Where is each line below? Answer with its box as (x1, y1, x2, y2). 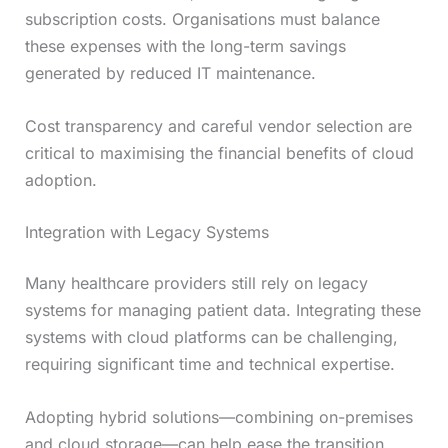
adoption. (24, 169, 97, 190)
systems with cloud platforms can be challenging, (24, 327, 398, 348)
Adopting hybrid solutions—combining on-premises (24, 407, 413, 428)
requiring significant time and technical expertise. (24, 354, 395, 375)
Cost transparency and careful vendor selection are (24, 115, 412, 136)
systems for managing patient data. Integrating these (24, 300, 421, 321)
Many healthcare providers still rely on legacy (24, 273, 368, 294)
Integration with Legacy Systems (24, 222, 269, 243)
